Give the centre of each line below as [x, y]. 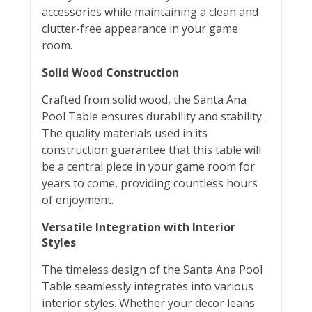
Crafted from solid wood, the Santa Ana [144, 100]
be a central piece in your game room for [148, 167]
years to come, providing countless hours [149, 184]
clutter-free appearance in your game [140, 29]
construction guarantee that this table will [151, 150]
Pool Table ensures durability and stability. [153, 117]
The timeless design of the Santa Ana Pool [152, 270]
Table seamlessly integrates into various [147, 287]
